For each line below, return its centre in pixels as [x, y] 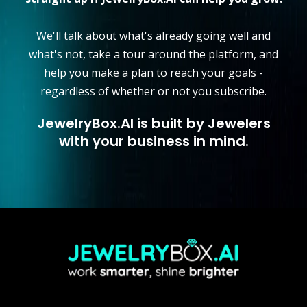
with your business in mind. [153, 142]
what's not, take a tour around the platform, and [153, 54]
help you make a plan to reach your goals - [153, 73]
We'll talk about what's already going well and [153, 36]
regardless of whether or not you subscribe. [153, 91]
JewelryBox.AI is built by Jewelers [153, 124]
